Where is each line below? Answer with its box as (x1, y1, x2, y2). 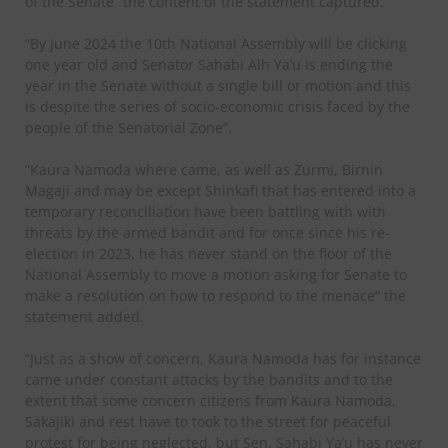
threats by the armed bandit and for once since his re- (25, 222, 390, 242)
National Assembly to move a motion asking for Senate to (25, 264, 407, 284)
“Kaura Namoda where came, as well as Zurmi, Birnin (25, 159, 383, 179)
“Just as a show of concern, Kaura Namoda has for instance (25, 348, 421, 368)
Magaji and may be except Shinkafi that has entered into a (25, 180, 416, 200)
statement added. (25, 306, 144, 326)
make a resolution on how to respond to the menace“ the (25, 285, 406, 305)
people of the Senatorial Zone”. (25, 117, 232, 137)
